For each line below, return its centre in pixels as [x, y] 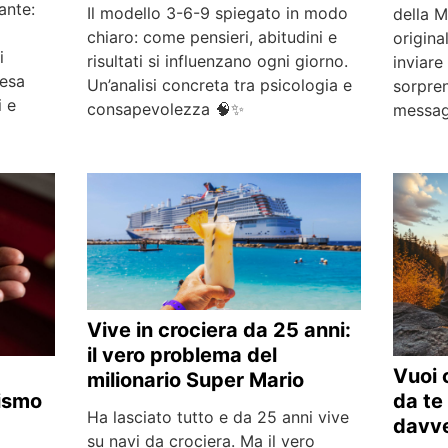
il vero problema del [181, 354]
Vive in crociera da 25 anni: [218, 329]
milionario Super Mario [195, 379]
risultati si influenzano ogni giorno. [217, 61]
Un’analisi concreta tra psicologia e [219, 85]
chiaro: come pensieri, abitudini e [211, 37]
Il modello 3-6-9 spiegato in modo [217, 13]
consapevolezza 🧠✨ [165, 109]
